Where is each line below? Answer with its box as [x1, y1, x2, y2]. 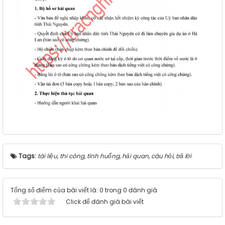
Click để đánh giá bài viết [66, 197, 144, 206]
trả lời [176, 152, 191, 161]
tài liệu [38, 152, 57, 161]
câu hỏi [151, 152, 173, 161]
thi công [60, 152, 84, 161]
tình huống [87, 152, 120, 161]
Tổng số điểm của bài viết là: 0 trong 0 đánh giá [11, 186, 157, 195]
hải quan [122, 152, 149, 161]
